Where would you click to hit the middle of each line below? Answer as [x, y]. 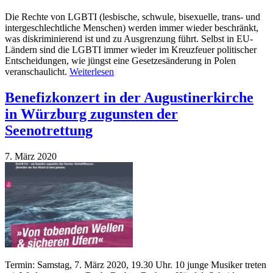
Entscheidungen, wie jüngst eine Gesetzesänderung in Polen [120, 61]
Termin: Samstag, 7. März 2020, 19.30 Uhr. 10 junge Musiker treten [136, 265]
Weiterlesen [92, 72]
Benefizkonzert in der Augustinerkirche [129, 98]
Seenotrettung [49, 131]
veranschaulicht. [37, 72]
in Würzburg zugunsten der [91, 114]
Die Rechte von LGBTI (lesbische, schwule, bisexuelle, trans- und [133, 17]
